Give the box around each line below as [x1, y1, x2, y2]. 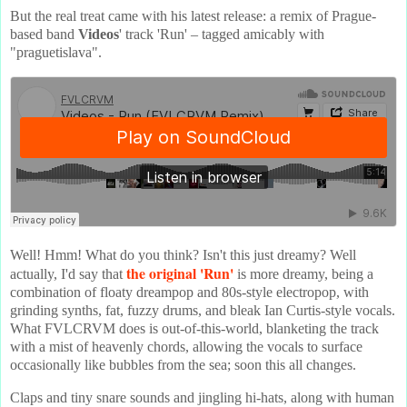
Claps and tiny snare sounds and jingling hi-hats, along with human [10, 389, 394, 405]
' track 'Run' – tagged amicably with [119, 26, 324, 43]
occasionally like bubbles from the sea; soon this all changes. [10, 356, 356, 372]
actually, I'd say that [10, 265, 126, 282]
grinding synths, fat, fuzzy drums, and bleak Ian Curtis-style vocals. [10, 302, 395, 318]
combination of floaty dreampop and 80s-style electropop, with [10, 283, 369, 300]
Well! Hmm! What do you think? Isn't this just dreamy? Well [10, 246, 356, 263]
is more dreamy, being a [233, 265, 373, 282]
